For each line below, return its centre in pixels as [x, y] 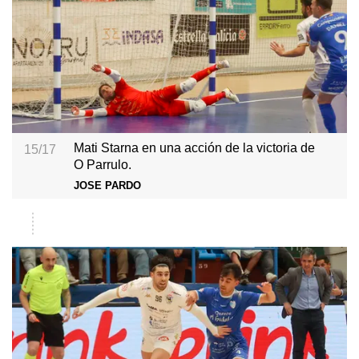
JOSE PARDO [108, 186]
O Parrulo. [103, 164]
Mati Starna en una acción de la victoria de [195, 147]
